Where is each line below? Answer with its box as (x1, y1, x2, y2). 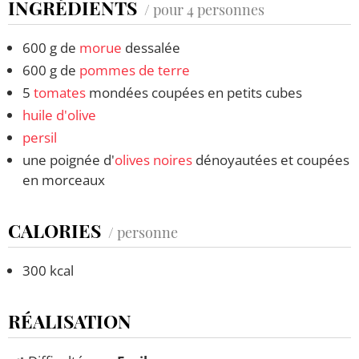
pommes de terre (79, 60, 190, 79)
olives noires (115, 150, 192, 169)
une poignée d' (22, 150, 115, 169)
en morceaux (22, 170, 105, 189)
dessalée (122, 38, 180, 57)
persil (22, 127, 57, 147)
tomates (34, 83, 86, 102)
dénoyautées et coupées (192, 150, 349, 169)
